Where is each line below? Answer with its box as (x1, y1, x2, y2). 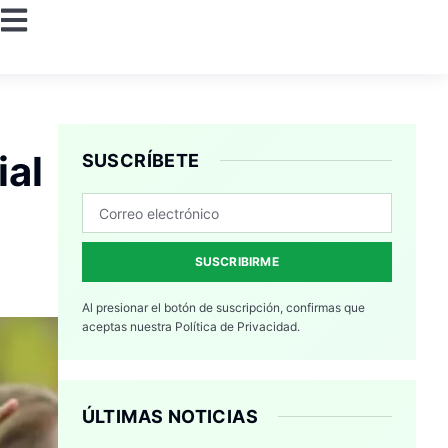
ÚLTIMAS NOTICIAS (81, 406, 258, 428)
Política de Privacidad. (174, 319, 300, 335)
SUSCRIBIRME (194, 254, 279, 270)
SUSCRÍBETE (81, 150, 200, 172)
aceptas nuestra (81, 319, 175, 335)
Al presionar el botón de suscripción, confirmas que (81, 300, 365, 316)
